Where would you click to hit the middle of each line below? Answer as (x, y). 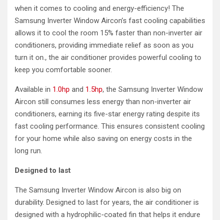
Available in (34, 90)
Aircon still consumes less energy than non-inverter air (103, 102)
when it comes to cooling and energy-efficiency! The (99, 9)
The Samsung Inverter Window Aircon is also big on (98, 190)
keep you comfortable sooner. (63, 70)
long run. (28, 151)
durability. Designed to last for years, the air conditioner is (107, 203)
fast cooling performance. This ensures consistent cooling (110, 126)
